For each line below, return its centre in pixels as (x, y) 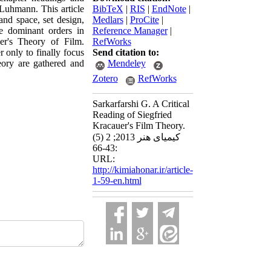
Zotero (105, 78)
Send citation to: (126, 52)
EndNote (169, 9)
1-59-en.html (117, 181)
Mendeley (126, 63)
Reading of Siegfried (132, 115)
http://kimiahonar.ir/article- (142, 170)
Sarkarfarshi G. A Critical (141, 104)
